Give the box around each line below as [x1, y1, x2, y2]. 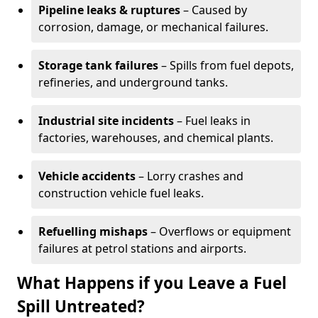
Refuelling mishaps [38, 224, 148, 239]
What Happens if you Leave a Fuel [17, 272, 287, 294]
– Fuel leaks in [174, 113, 251, 128]
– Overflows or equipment [148, 224, 291, 239]
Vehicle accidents [38, 168, 136, 184]
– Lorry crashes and [136, 168, 243, 184]
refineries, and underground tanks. [38, 75, 228, 90]
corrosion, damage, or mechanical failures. [38, 19, 268, 35]
